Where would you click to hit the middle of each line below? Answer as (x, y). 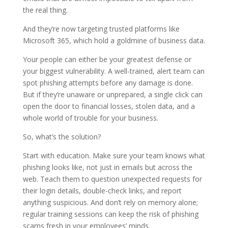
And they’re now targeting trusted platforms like (101, 28)
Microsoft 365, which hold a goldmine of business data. (114, 40)
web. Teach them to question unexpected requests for (112, 179)
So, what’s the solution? (62, 136)
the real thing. (45, 10)
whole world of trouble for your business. (90, 118)
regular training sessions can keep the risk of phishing (110, 214)
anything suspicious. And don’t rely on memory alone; (110, 202)
